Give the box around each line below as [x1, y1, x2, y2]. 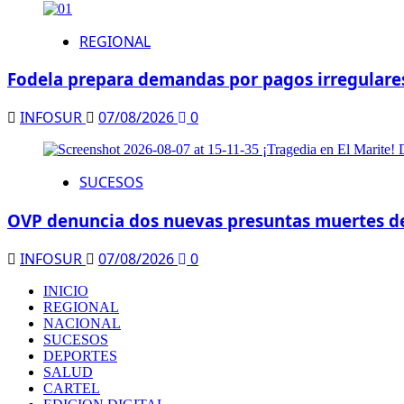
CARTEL [43, 380, 100, 396]
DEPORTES [43, 347, 117, 363]
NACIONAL [43, 315, 121, 331]
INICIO [43, 282, 88, 298]
